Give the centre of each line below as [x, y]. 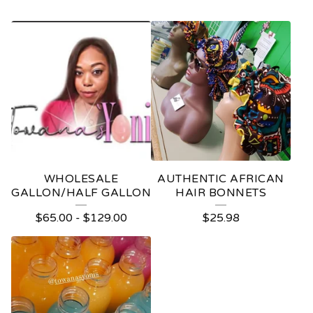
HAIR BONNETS [221, 193]
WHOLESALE [81, 179]
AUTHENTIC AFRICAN [221, 179]
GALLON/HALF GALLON [81, 193]
